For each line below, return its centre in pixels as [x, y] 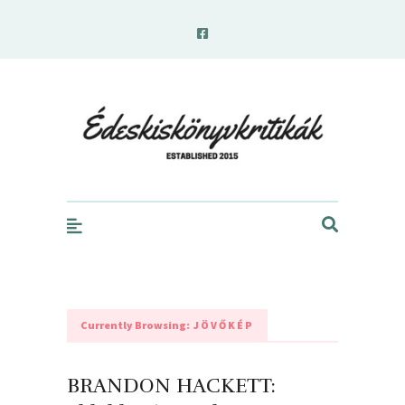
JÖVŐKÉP [222, 325]
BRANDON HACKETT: [171, 385]
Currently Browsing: [135, 325]
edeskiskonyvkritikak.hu [234, 94]
